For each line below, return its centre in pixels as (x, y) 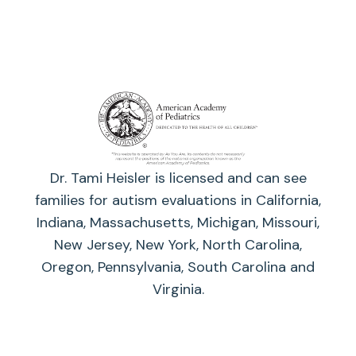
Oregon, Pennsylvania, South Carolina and (178, 267)
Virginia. (178, 290)
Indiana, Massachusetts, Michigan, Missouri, (178, 223)
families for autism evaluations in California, (178, 201)
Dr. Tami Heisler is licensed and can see (178, 178)
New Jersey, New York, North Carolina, (178, 245)
